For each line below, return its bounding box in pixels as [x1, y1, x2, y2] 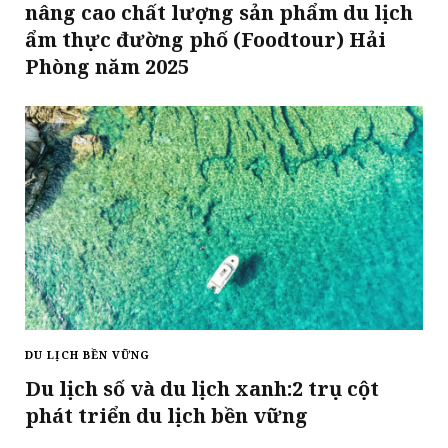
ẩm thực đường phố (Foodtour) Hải [25, 26, 386, 54]
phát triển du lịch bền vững [25, 402, 308, 430]
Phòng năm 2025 [25, 53, 189, 81]
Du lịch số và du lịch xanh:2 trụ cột [25, 375, 379, 403]
